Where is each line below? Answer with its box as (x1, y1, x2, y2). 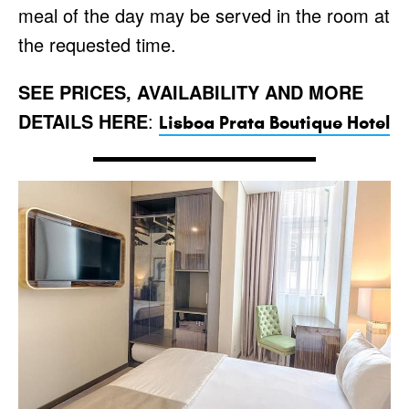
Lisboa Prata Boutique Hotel (159, 111, 390, 135)
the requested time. (18, 31, 176, 58)
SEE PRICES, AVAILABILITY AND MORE (18, 79, 363, 106)
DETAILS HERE (18, 108, 148, 135)
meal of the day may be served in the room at (18, 2, 390, 29)
